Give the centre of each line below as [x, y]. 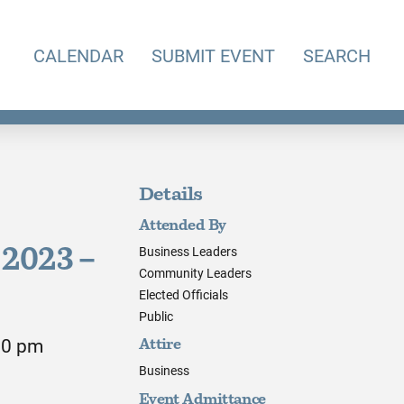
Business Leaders [188, 251]
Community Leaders [195, 272]
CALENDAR [78, 55]
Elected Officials [183, 294]
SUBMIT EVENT [213, 55]
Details [170, 195]
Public [156, 316]
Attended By [182, 226]
